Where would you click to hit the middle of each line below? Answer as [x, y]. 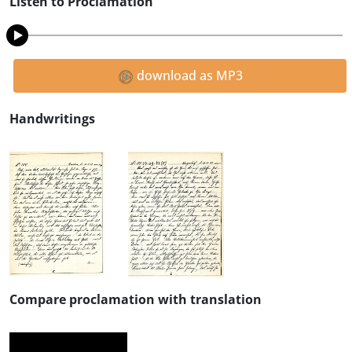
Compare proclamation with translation [136, 299]
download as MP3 [188, 75]
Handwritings [52, 119]
